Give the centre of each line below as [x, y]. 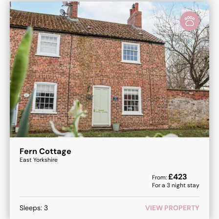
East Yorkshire [39, 160]
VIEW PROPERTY [172, 208]
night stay [185, 186]
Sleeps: [32, 208]
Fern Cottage [45, 152]
